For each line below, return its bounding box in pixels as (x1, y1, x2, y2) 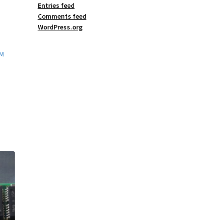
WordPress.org (37, 23, 82, 32)
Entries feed (37, 1, 75, 10)
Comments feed (37, 12, 86, 21)
